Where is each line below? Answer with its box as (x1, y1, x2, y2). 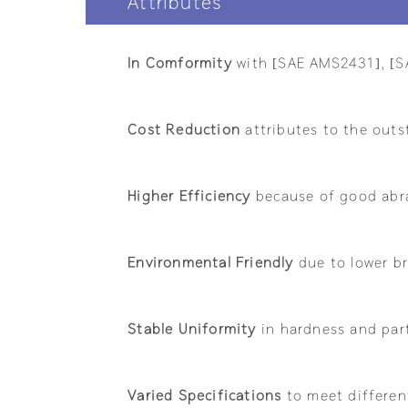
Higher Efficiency (127, 185, 251, 204)
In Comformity (127, 52, 232, 71)
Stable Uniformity (127, 318, 257, 337)
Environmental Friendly (127, 251, 294, 270)
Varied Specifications (127, 384, 282, 403)
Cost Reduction (127, 118, 241, 138)
